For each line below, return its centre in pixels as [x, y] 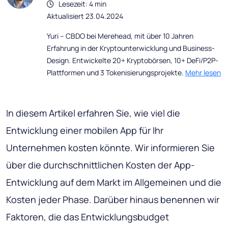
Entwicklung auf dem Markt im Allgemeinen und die [114, 182]
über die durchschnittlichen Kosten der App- [101, 165]
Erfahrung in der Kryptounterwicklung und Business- [131, 48]
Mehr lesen [203, 73]
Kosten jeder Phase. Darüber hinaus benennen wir [113, 200]
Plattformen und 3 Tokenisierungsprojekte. [116, 73]
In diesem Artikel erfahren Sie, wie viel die [93, 113]
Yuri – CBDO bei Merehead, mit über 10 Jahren [120, 36]
